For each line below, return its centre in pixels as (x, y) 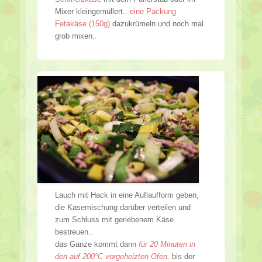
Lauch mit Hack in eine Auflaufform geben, (127, 195)
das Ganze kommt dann (97, 244)
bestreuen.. (74, 232)
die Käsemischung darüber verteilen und (123, 208)
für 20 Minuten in (167, 244)
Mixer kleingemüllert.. (92, 11)
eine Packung (153, 11)
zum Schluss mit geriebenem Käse (114, 220)
